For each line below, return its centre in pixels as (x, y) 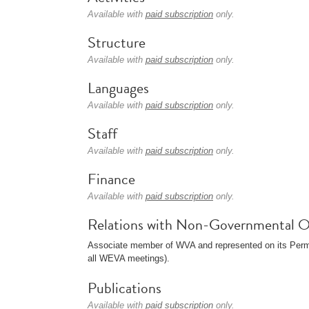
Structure (117, 42)
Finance (111, 179)
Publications (124, 288)
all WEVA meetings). (129, 258)
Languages (118, 88)
